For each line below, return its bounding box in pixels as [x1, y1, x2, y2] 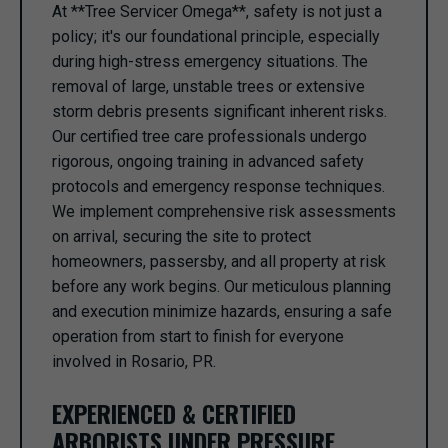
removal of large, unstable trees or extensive [52, 77, 365, 96]
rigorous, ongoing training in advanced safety [52, 152, 364, 171]
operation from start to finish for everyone [52, 327, 344, 346]
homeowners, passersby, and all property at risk [52, 252, 386, 271]
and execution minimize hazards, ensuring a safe [52, 302, 392, 321]
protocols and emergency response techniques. [52, 177, 385, 196]
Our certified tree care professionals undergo [52, 127, 367, 146]
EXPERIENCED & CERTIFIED [52, 395, 296, 431]
